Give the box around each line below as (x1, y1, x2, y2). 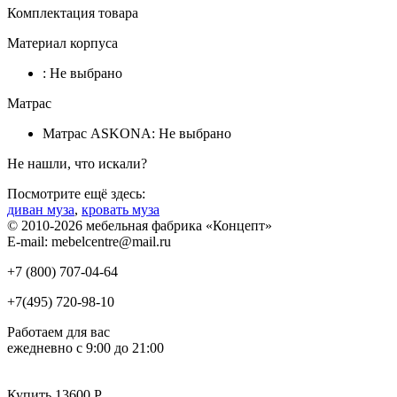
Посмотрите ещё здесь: (7, 186, 145, 202)
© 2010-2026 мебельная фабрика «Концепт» (7, 218, 272, 234)
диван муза (7, 202, 74, 218)
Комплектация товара (7, 5, 138, 21)
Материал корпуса (7, 35, 118, 51)
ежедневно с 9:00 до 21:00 (7, 340, 164, 356)
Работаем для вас (7, 324, 110, 340)
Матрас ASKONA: (43, 126, 159, 142)
